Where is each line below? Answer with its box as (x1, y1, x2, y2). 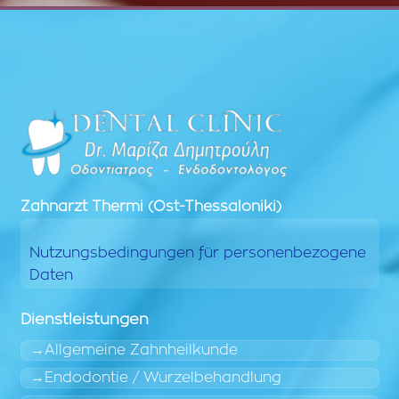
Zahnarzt (20, 199, 87, 215)
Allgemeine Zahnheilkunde (44, 342, 238, 357)
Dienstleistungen (20, 311, 149, 327)
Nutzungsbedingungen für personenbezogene (28, 246, 366, 261)
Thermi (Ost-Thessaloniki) (91, 199, 281, 215)
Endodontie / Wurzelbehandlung (44, 370, 281, 385)
